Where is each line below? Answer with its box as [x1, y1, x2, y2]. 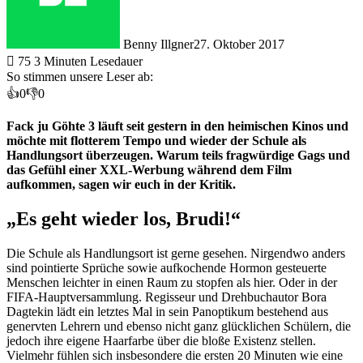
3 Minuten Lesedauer [34, 53, 143, 68]
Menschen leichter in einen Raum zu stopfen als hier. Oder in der [6, 275, 337, 289]
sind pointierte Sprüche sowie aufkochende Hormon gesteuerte [6, 260, 327, 275]
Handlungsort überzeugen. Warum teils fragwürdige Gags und [6, 147, 350, 162]
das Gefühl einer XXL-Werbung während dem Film [6, 162, 292, 177]
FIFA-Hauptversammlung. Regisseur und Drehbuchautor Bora [6, 289, 327, 304]
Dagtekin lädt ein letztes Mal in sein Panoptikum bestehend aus [6, 304, 328, 318]
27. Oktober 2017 [194, 36, 284, 51]
